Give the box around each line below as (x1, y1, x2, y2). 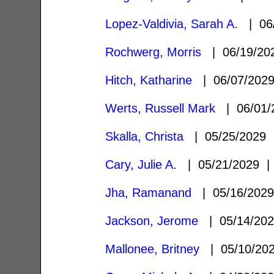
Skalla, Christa (105, 129, 184, 143)
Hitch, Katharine (105, 73, 193, 87)
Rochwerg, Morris (105, 45, 202, 59)
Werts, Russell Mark (105, 101, 216, 115)
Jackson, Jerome (105, 213, 199, 228)
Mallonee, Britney (105, 242, 200, 256)
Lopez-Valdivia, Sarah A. (105, 17, 239, 31)
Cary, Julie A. (105, 157, 177, 171)
